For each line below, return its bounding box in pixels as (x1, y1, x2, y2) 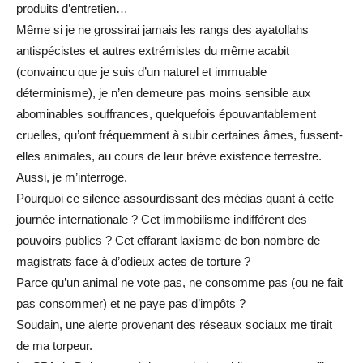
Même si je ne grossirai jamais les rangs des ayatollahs (16, 22, 309, 36)
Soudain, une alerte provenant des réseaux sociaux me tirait (16, 317, 332, 331)
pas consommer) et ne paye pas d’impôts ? (16, 296, 246, 310)
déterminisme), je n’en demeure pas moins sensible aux (16, 85, 311, 100)
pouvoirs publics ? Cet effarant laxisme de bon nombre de (16, 233, 320, 247)
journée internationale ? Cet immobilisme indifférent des (16, 211, 307, 226)
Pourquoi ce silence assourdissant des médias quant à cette (16, 190, 334, 205)
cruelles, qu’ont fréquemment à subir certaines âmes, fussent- (16, 127, 343, 142)
